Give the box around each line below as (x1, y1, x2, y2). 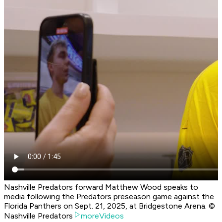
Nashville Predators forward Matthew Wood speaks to (4, 182, 198, 192)
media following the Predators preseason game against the (4, 192, 214, 202)
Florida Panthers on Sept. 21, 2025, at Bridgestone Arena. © (4, 201, 215, 211)
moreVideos (81, 211, 124, 221)
